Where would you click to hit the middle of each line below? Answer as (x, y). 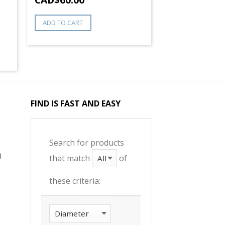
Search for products (87, 142)
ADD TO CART (63, 23)
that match (71, 158)
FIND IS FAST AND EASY (76, 103)
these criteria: (75, 181)
